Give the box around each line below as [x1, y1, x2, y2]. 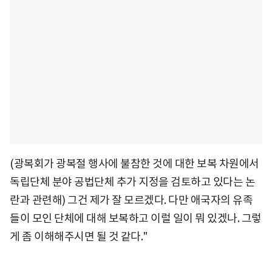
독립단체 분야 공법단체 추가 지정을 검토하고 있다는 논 [10, 174, 255, 189]
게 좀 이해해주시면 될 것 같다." [10, 229, 148, 243]
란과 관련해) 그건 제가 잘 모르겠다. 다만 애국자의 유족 [10, 192, 253, 207]
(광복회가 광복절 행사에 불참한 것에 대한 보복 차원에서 [10, 156, 259, 171]
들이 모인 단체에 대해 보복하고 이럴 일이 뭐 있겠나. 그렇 [10, 211, 262, 225]
